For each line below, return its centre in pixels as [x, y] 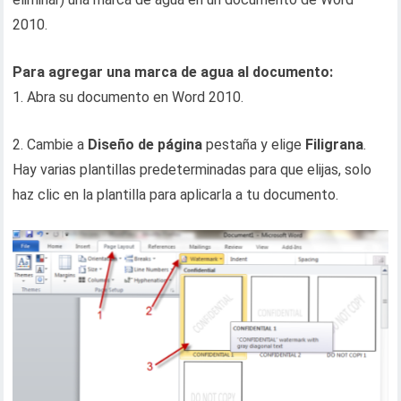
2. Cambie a [51, 145]
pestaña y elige [254, 145]
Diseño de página [145, 145]
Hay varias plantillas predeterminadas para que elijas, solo [192, 170]
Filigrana [335, 145]
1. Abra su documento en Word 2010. [128, 97]
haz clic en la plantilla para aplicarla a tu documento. [176, 195]
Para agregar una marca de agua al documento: [173, 72]
